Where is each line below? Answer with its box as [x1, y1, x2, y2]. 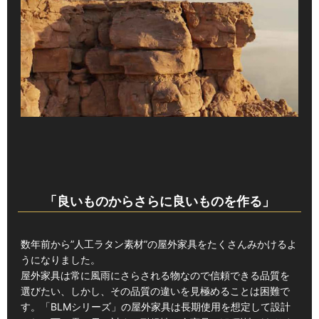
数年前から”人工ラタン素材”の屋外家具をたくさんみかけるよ [20, 238, 297, 251]
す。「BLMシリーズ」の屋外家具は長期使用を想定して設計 [20, 300, 291, 313]
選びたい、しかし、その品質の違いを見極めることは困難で [20, 285, 290, 298]
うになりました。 [20, 253, 100, 266]
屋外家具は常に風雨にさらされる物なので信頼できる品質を [20, 269, 290, 282]
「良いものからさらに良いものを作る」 [44, 193, 275, 209]
